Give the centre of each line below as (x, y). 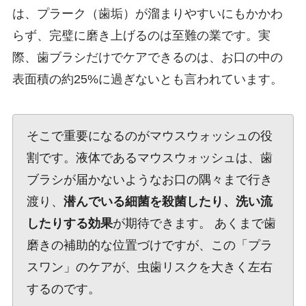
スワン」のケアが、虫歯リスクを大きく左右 (149, 267)
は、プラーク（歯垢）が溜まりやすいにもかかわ (147, 13)
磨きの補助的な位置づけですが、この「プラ (149, 246)
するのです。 (63, 289)
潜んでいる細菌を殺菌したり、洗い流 (168, 202)
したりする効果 (69, 224)
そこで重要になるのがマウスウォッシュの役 (149, 136)
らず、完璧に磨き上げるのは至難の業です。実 (141, 35)
